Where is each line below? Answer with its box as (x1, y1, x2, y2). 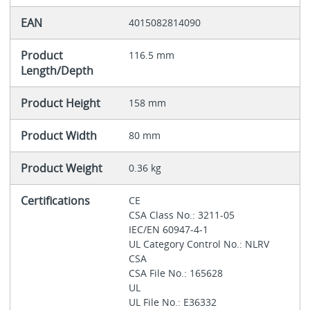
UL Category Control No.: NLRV (128, 237, 272, 251)
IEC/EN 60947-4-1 (128, 223, 211, 237)
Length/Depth (20, 63, 93, 79)
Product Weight (20, 161, 102, 176)
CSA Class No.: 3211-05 (128, 208, 237, 222)
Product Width (20, 128, 97, 144)
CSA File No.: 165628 (128, 266, 226, 280)
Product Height (20, 95, 100, 111)
